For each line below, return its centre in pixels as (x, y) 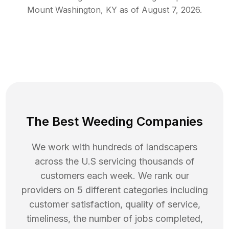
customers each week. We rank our (114, 176)
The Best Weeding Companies (114, 122)
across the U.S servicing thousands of (114, 162)
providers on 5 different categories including (114, 190)
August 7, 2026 (171, 10)
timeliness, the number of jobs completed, (114, 219)
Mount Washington (64, 10)
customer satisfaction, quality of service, (114, 204)
